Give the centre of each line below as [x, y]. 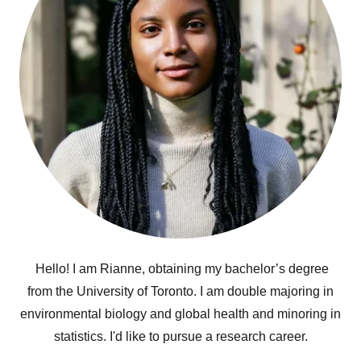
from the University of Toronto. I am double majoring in [180, 291]
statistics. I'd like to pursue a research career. [180, 336]
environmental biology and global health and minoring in [180, 314]
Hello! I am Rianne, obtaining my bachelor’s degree [180, 269]
